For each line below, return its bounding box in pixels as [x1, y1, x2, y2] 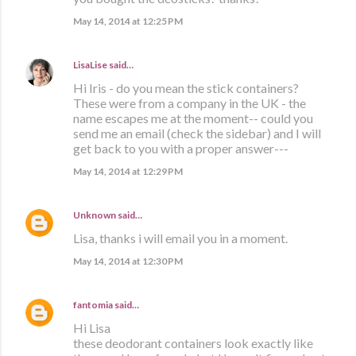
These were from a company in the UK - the [73, 95, 306, 111]
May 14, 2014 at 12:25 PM [73, 15, 183, 28]
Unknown [73, 209, 116, 222]
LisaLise [73, 59, 107, 72]
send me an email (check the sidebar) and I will [73, 126, 321, 141]
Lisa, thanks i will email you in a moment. [73, 230, 288, 246]
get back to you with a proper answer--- [73, 141, 288, 157]
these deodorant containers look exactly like [73, 335, 313, 351]
